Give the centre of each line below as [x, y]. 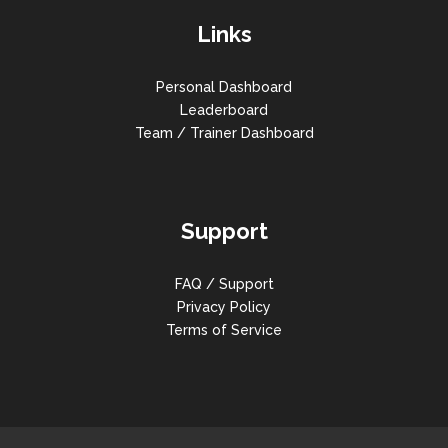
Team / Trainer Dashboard [224, 133]
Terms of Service [224, 330]
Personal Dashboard [224, 87]
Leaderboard [224, 110]
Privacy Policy [224, 307]
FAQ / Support [224, 284]
